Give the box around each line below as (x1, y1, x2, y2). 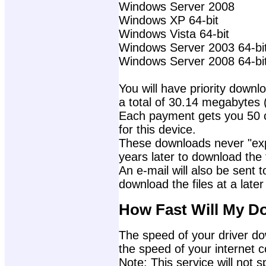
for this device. (119, 123, 196, 137)
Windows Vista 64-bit (119, 27, 229, 41)
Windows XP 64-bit (119, 14, 218, 27)
